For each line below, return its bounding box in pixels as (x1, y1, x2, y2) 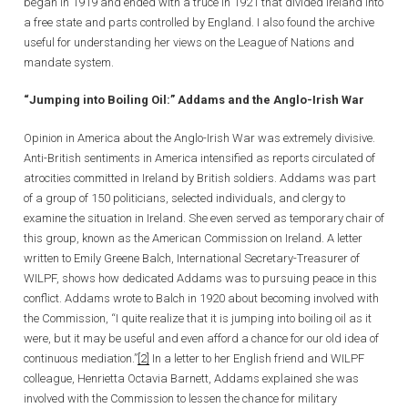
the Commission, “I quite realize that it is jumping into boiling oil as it (24, 311, 372, 325)
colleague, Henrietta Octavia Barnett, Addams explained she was (24, 371, 359, 385)
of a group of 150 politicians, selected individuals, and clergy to (24, 190, 345, 205)
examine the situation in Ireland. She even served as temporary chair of (24, 210, 384, 225)
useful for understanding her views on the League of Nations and (24, 35, 354, 49)
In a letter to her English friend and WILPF (149, 351, 364, 365)
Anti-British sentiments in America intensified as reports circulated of (24, 150, 375, 165)
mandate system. (24, 55, 114, 69)
